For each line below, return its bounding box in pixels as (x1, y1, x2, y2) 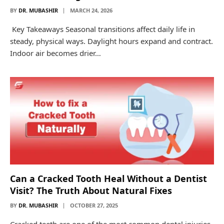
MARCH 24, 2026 (70, 6, 112, 14)
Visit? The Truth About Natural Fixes (10, 184, 172, 196)
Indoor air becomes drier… (10, 47, 101, 58)
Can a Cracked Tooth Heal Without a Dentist (10, 172, 207, 184)
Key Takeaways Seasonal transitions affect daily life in (10, 23, 195, 34)
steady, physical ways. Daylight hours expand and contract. (10, 35, 213, 46)
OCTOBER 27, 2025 (70, 201, 118, 209)
